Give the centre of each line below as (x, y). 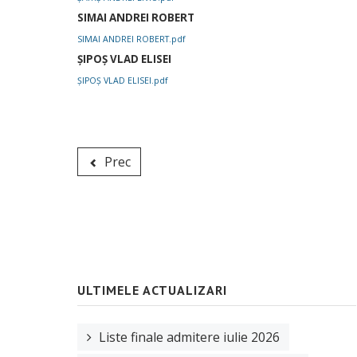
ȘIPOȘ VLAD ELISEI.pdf (123, 81)
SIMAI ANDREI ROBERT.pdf (131, 39)
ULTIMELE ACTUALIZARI (152, 290)
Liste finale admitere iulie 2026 (189, 337)
